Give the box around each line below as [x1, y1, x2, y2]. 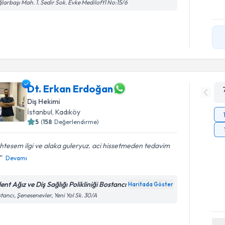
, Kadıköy [52, 107, 81, 117]
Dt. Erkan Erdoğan [27, 82, 114, 95]
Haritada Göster [128, 181, 174, 188]
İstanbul [27, 107, 53, 117]
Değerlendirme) [54, 118, 99, 126]
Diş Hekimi [27, 97, 60, 106]
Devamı [6, 154, 28, 162]
